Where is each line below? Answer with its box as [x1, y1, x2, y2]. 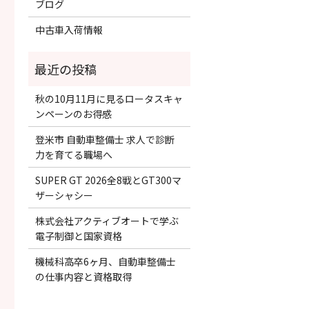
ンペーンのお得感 [34, 106, 112, 121]
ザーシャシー [34, 188, 93, 202]
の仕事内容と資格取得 [34, 269, 132, 283]
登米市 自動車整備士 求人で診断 [34, 132, 175, 146]
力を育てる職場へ [34, 147, 112, 161]
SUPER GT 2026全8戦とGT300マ [34, 172, 181, 187]
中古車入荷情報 [34, 22, 103, 37]
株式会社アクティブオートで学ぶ [34, 213, 179, 228]
